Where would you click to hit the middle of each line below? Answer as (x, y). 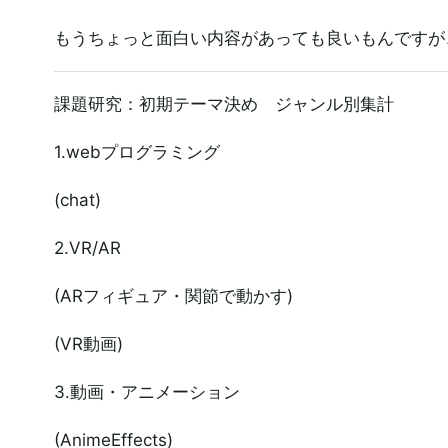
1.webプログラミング (136, 152)
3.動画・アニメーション (146, 392)
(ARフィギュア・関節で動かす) (173, 296)
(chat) (77, 200)
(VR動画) (88, 344)
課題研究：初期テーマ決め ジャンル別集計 (223, 104)
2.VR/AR (87, 248)
